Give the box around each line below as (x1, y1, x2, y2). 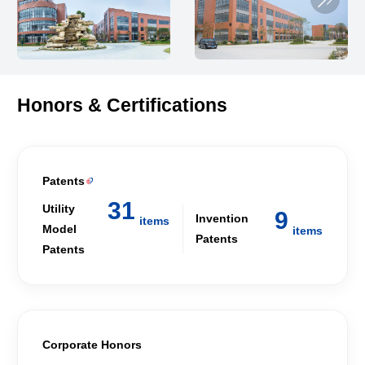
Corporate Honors (42, 337, 142, 351)
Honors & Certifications (16, 95, 227, 117)
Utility (42, 201, 75, 215)
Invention (195, 212, 248, 226)
